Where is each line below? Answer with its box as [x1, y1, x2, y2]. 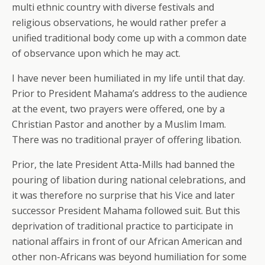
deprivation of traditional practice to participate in [12, 219, 233, 232]
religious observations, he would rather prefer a [12, 16, 226, 29]
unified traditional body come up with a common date [12, 31, 247, 44]
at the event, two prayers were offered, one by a [12, 102, 225, 115]
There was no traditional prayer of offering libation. [12, 133, 241, 146]
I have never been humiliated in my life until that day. [12, 72, 245, 85]
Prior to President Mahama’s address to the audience [12, 87, 247, 100]
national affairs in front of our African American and [12, 235, 242, 248]
